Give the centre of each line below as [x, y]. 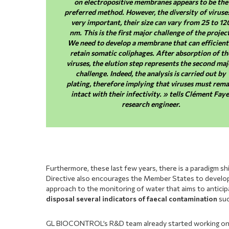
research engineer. [151, 104]
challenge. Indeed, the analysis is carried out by [151, 73]
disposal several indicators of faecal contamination [132, 198]
